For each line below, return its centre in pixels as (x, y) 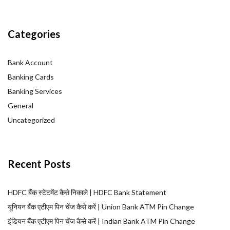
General (21, 105)
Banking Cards (31, 76)
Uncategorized (31, 120)
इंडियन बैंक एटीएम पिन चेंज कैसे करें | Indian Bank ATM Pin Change (101, 221)
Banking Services (35, 91)
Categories (34, 34)
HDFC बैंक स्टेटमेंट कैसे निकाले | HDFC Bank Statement (87, 192)
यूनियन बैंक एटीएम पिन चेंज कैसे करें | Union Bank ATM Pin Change (101, 206)
